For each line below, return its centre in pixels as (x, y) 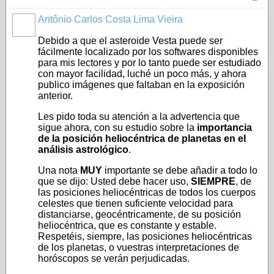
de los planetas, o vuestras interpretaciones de (139, 247)
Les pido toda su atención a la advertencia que (139, 117)
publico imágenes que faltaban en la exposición (141, 85)
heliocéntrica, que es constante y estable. (127, 225)
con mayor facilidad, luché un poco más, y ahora (142, 74)
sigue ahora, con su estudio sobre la (117, 128)
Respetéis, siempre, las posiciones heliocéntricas (145, 236)
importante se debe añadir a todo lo (180, 170)
